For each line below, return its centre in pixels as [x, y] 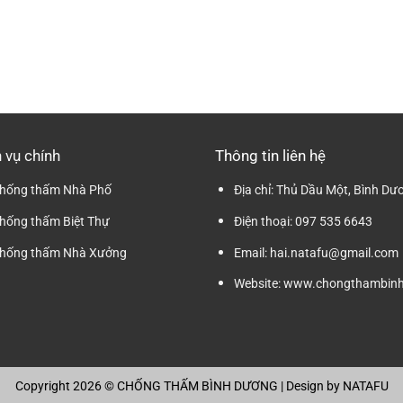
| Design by [310, 386]
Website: [257, 284]
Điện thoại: [263, 222]
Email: [250, 252]
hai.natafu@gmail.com [332, 252]
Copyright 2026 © [66, 386]
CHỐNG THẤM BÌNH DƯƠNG [197, 386]
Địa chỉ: [253, 190]
